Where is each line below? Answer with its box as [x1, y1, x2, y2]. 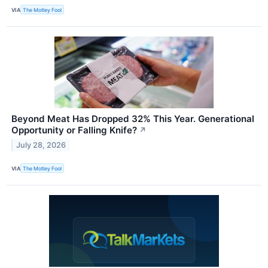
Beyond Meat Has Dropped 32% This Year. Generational [11, 113, 254, 125]
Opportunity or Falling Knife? [11, 124, 137, 136]
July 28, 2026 [16, 140, 66, 150]
